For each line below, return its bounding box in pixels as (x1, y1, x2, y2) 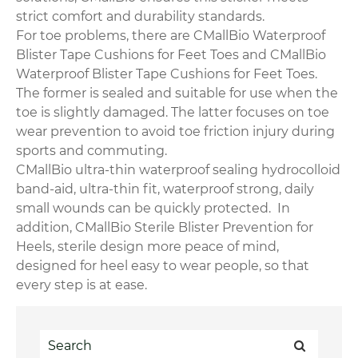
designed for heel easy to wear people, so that (16, 258, 309, 274)
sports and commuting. (16, 143, 173, 159)
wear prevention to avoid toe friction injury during (16, 124, 335, 140)
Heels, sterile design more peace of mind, (16, 239, 279, 255)
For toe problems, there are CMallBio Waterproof (16, 28, 325, 44)
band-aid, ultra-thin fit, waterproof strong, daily (16, 181, 314, 197)
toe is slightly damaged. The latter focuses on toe (16, 105, 329, 121)
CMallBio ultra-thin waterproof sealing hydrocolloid (16, 162, 340, 178)
